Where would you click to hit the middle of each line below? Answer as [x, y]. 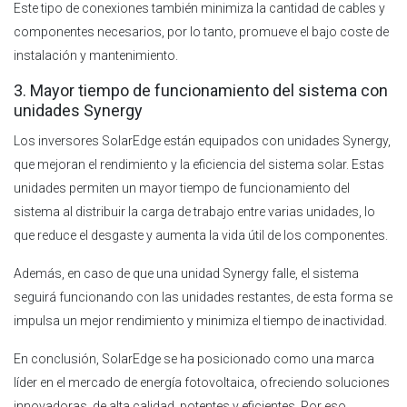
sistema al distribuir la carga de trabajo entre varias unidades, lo [194, 211]
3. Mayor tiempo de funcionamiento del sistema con [201, 90]
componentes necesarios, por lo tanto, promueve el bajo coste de [201, 31]
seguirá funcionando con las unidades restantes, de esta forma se [203, 297]
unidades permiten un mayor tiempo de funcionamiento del [182, 188]
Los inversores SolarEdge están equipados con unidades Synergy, [202, 140]
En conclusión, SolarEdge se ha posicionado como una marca [194, 358]
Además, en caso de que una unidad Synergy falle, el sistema [186, 273]
